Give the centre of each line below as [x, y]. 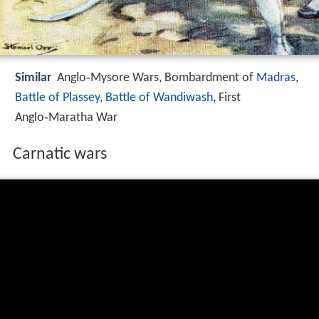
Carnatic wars [59, 155]
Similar [33, 78]
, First [227, 98]
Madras [276, 78]
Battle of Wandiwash [159, 98]
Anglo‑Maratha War [66, 118]
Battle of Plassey [57, 98]
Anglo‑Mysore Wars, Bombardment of [157, 78]
